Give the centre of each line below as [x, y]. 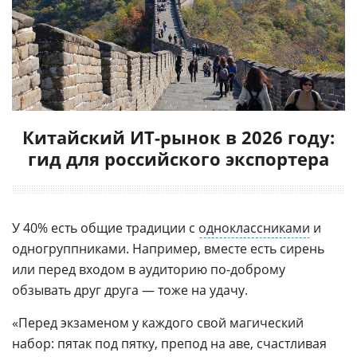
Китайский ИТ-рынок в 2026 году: [178, 137]
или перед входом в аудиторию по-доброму [149, 269]
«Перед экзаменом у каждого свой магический [158, 322]
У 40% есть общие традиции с [105, 228]
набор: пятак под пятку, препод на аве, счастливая [169, 343]
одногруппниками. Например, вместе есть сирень [168, 248]
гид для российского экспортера [178, 158]
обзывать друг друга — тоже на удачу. [130, 290]
